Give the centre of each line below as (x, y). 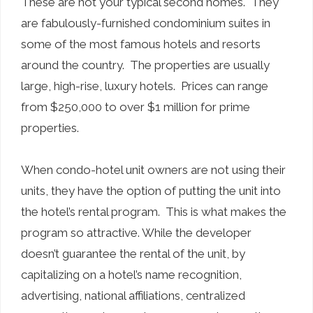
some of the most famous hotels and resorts (141, 44)
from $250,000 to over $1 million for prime (136, 107)
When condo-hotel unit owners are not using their (153, 169)
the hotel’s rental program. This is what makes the (154, 211)
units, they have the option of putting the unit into (151, 190)
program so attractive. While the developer (136, 232)
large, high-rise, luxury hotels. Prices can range (145, 86)
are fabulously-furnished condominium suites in (146, 23)
